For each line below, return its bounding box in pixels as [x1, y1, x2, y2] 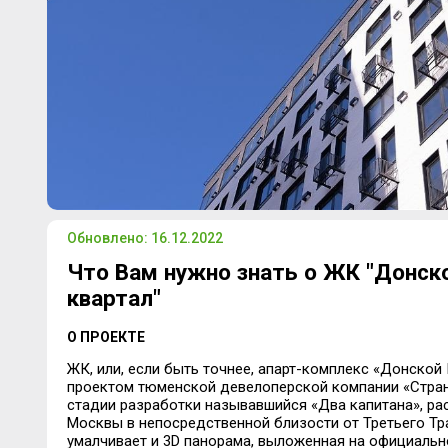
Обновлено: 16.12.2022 [66, 230, 223, 246]
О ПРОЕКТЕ [66, 329, 145, 346]
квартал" [66, 284, 161, 311]
